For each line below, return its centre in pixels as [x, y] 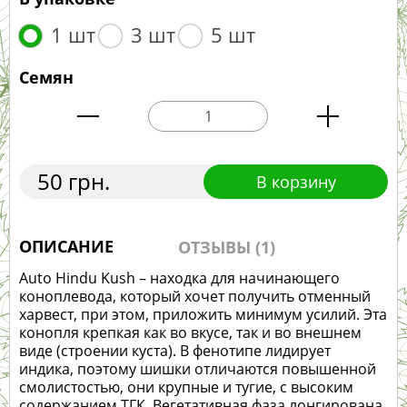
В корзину [296, 182]
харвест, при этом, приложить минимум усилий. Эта [203, 315]
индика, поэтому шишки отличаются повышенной [198, 369]
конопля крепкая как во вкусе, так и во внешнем [190, 333]
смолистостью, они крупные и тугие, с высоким [186, 387]
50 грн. [74, 182]
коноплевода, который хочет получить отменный [195, 297]
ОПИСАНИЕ [66, 247]
